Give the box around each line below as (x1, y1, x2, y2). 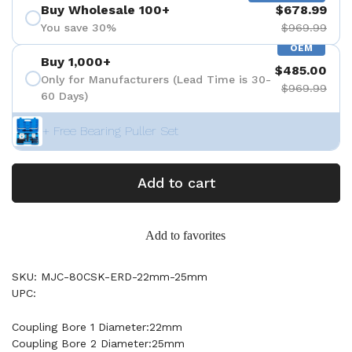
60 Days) (41, 90, 88, 102)
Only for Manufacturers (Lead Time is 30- (41, 73, 271, 86)
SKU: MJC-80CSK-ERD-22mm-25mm (12, 270, 207, 283)
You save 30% (41, 20, 116, 34)
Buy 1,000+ (41, 54, 111, 69)
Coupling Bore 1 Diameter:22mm (12, 321, 182, 333)
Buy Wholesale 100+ (41, 2, 170, 17)
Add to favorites (145, 229, 225, 242)
